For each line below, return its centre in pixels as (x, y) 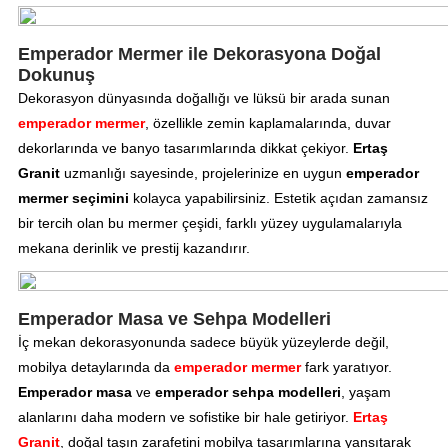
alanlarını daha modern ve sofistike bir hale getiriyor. (185, 417)
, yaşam (365, 392)
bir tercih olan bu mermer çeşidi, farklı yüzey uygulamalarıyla (209, 223)
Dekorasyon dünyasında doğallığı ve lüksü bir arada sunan (203, 98)
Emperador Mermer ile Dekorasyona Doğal (199, 54)
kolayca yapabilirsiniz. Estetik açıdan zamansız (278, 198)
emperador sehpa (214, 392)
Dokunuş (56, 75)
